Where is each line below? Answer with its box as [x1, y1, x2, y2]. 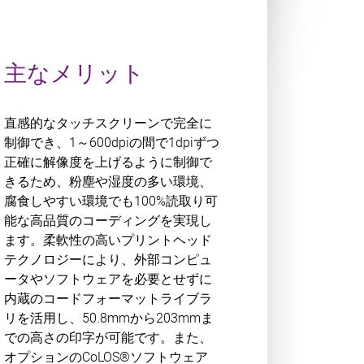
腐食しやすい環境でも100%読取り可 [4, 193, 219, 209]
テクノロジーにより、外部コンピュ [4, 251, 213, 267]
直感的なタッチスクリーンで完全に [4, 115, 213, 131]
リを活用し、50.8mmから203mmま [4, 310, 214, 326]
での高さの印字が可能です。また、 [4, 329, 213, 345]
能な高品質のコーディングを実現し [4, 212, 213, 228]
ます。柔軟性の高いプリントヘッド [4, 232, 213, 248]
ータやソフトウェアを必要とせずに [4, 271, 213, 287]
